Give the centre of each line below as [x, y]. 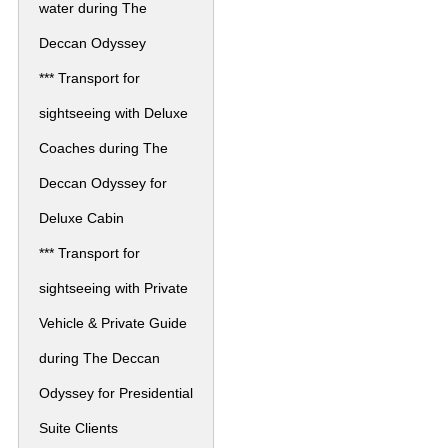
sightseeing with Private [113, 287]
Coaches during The [103, 147]
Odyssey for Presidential [116, 392]
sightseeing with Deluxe [113, 112]
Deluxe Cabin [81, 217]
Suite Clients [78, 427]
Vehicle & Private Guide [113, 322]
